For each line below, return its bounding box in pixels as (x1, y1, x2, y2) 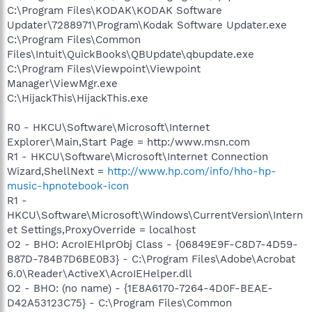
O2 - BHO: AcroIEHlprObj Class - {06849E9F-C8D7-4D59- (7, 237, 298, 251)
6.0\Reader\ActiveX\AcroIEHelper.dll (7, 267, 192, 280)
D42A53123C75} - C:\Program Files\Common (7, 296, 232, 309)
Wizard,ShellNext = (7, 164, 107, 178)
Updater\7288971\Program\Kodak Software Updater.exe (7, 18, 287, 31)
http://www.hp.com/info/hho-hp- (107, 164, 276, 178)
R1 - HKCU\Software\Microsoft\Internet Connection (7, 150, 268, 163)
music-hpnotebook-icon (7, 179, 129, 192)
